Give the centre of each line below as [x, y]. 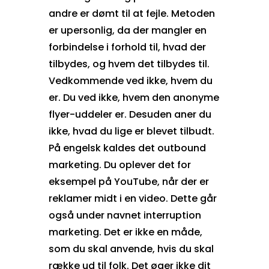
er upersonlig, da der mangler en [127, 30]
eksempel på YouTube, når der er [128, 181]
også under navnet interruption [125, 215]
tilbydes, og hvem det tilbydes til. [129, 64]
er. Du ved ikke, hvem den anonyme [134, 97]
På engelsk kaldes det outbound [127, 148]
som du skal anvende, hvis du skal [131, 249]
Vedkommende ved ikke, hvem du [130, 80]
